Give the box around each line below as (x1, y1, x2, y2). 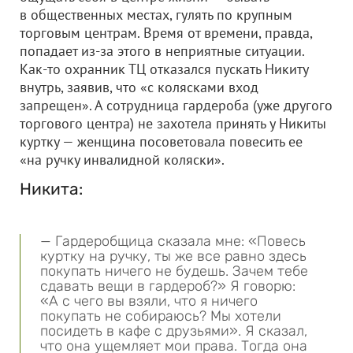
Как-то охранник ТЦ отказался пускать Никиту (20, 60, 308, 78)
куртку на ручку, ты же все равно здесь (40, 247, 307, 265)
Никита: (20, 179, 83, 199)
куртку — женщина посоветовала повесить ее (20, 132, 303, 150)
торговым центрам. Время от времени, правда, (20, 24, 312, 42)
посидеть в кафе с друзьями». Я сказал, (40, 322, 307, 340)
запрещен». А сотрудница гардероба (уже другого (20, 96, 333, 114)
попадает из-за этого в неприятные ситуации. (20, 42, 304, 60)
